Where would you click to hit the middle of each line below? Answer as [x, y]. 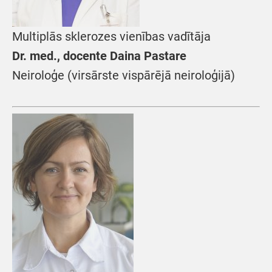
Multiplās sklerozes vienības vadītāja [111, 36]
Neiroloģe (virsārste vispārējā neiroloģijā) [124, 75]
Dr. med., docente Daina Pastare [99, 56]
